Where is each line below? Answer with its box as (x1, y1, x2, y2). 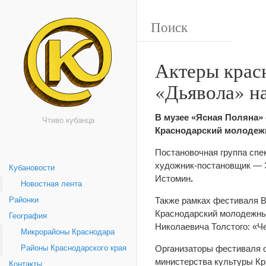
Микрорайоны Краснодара (21, 228, 115, 236)
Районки (9, 196, 39, 204)
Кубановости (9, 164, 55, 172)
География (9, 212, 47, 220)
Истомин (155, 173, 191, 183)
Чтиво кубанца (42, 116, 94, 125)
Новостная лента (21, 180, 82, 188)
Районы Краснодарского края (21, 244, 126, 252)
